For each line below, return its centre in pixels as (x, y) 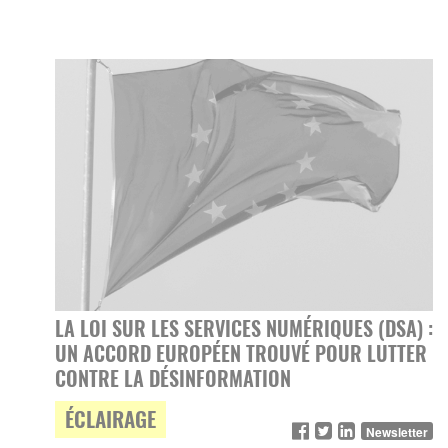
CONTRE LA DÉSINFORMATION (173, 378)
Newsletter (397, 432)
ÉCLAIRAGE (110, 418)
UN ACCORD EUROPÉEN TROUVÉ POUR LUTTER (241, 353)
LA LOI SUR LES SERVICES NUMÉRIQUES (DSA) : (244, 328)
